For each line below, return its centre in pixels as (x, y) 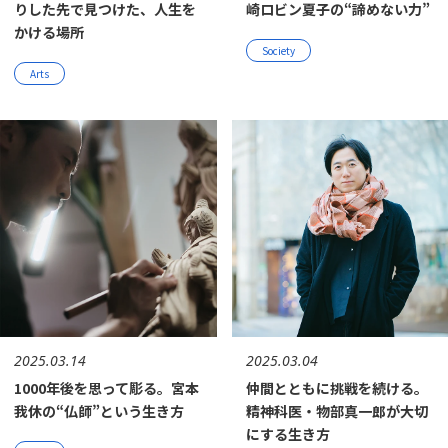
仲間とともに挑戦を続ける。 (336, 387)
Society (278, 50)
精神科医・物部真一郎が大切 (336, 410)
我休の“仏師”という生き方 (99, 410)
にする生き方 (287, 433)
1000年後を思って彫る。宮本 (106, 387)
